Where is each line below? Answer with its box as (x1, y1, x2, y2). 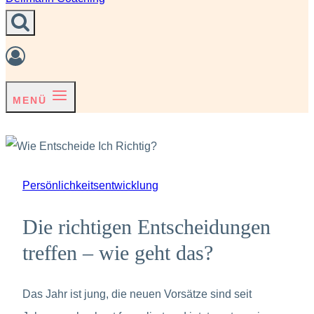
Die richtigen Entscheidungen (22, 214, 271, 239)
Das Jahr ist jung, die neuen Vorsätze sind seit (22, 288, 252, 301)
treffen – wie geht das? (22, 240, 213, 265)
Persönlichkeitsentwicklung (22, 179, 158, 191)
